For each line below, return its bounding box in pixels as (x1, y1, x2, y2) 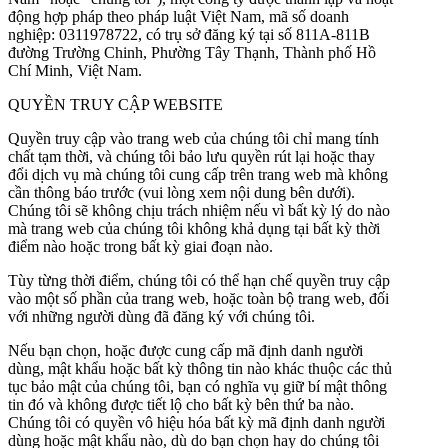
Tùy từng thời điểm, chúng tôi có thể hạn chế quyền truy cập (8, 271, 390, 289)
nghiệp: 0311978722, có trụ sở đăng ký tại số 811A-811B (8, 25, 370, 43)
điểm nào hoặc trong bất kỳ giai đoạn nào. (8, 237, 273, 255)
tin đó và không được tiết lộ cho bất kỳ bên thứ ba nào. (8, 395, 354, 413)
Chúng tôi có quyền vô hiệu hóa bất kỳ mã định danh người (8, 413, 385, 431)
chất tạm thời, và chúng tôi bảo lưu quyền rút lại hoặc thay (8, 147, 375, 165)
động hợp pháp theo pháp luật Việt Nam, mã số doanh (8, 7, 349, 25)
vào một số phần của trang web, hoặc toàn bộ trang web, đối (8, 289, 389, 307)
